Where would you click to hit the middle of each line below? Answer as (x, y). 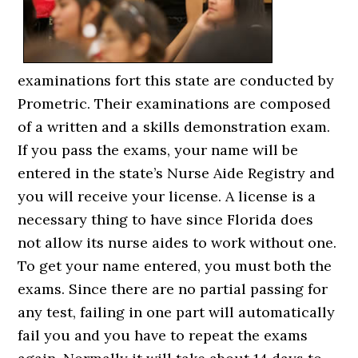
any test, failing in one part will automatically (177, 312)
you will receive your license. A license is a (167, 197)
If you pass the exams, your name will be (158, 150)
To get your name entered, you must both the (175, 266)
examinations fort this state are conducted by (176, 81)
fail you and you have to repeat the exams (163, 336)
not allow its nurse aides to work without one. (177, 243)
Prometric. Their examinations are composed (175, 104)
